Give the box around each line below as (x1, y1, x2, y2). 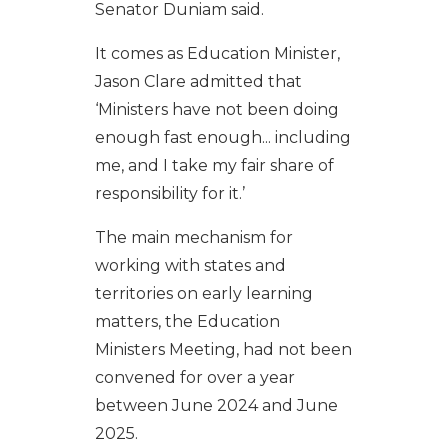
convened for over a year (94, 367, 295, 387)
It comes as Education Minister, (94, 43, 340, 63)
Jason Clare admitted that (94, 71, 302, 91)
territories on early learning (94, 283, 313, 303)
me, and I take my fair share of (94, 155, 334, 175)
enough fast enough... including (94, 127, 351, 147)
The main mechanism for (94, 227, 293, 247)
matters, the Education (94, 311, 280, 331)
